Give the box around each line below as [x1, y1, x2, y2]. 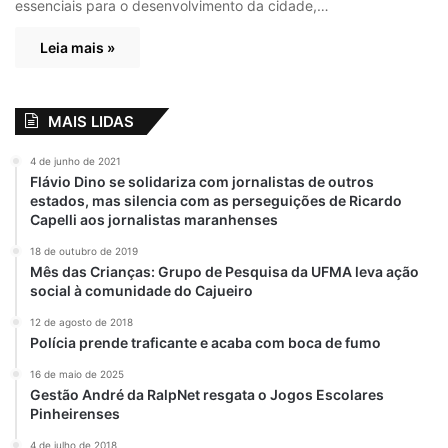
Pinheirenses [30, 405, 120, 423]
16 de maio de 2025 [30, 368, 124, 381]
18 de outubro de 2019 [30, 245, 138, 258]
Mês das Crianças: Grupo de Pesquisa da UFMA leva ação [30, 263, 419, 281]
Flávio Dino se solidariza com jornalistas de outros [30, 173, 374, 191]
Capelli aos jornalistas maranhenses [30, 211, 278, 229]
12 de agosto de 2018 [30, 316, 133, 329]
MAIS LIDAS [48, 112, 134, 132]
